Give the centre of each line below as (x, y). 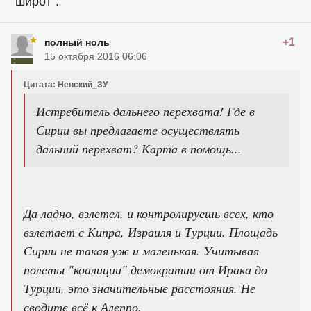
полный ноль (77, 42)
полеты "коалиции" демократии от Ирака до (145, 269)
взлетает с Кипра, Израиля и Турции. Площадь (151, 232)
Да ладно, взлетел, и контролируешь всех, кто (149, 213)
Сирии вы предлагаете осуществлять (138, 129)
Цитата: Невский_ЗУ (66, 84)
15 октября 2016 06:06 (96, 56)
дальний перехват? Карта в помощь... (139, 148)
